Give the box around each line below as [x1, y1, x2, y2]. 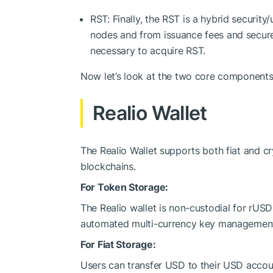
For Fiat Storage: [80, 238, 156, 250]
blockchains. [80, 160, 136, 172]
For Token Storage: [80, 180, 168, 193]
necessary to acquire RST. [90, 44, 206, 57]
